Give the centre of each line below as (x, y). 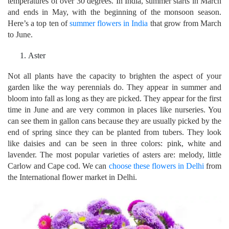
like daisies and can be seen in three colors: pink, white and (114, 144)
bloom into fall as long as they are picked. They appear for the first (114, 99)
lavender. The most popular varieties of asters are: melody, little (114, 155)
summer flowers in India (109, 24)
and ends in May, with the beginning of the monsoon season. (114, 12)
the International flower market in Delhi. (72, 177)
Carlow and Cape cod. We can (58, 166)
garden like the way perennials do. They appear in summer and (114, 87)
